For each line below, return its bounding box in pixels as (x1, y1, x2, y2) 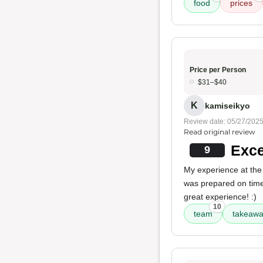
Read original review (184, 127, 255, 136)
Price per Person (190, 66, 246, 74)
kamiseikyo (205, 100, 250, 110)
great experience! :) (184, 192, 257, 201)
